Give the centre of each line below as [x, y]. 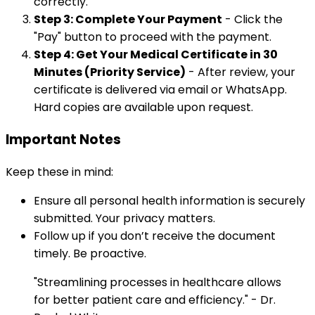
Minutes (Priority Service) [110, 72]
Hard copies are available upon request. [143, 108]
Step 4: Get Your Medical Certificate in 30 [156, 55]
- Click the [252, 20]
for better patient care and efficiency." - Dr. [155, 300]
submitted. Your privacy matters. [124, 218]
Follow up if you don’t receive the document [155, 236]
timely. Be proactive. [90, 253]
